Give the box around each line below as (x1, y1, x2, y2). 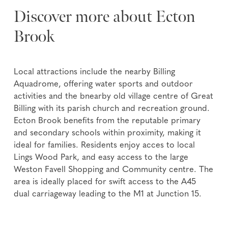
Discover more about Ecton (14, 7, 196, 27)
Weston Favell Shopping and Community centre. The (14, 166, 214, 175)
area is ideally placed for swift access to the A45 (14, 178, 196, 187)
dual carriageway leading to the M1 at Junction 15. (14, 190, 202, 199)
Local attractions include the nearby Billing (14, 68, 176, 77)
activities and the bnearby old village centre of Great (14, 93, 214, 101)
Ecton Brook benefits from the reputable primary (14, 117, 201, 126)
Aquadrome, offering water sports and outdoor (14, 80, 193, 89)
